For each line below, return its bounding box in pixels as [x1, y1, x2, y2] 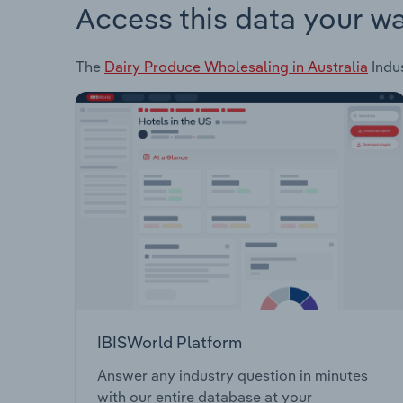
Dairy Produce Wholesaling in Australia [104, 57, 368, 76]
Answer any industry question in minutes [97, 366, 368, 385]
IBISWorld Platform [97, 331, 242, 353]
